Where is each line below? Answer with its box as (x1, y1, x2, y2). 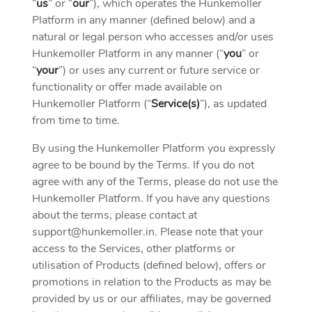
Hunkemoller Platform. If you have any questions (32, 191, 270, 206)
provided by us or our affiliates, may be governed (32, 291, 271, 306)
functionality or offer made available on (32, 79, 222, 95)
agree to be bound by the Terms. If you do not (32, 157, 254, 173)
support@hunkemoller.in (32, 224, 155, 240)
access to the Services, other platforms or (32, 241, 235, 256)
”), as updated (200, 96, 267, 111)
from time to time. (32, 113, 120, 128)
